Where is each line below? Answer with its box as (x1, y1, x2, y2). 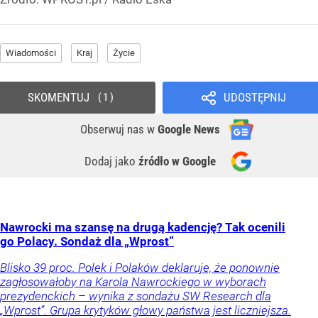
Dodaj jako (84, 153, 138, 168)
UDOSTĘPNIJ (223, 89, 286, 104)
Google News (158, 121, 220, 136)
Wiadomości (6, 47, 56, 58)
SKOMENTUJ (27, 89, 89, 104)
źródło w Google (138, 153, 216, 168)
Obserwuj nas (80, 121, 147, 136)
